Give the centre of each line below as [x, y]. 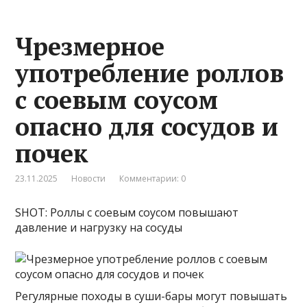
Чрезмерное [90, 46]
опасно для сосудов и [147, 126]
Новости [89, 178]
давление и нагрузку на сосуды [99, 227]
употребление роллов [150, 73]
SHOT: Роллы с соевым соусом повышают [127, 212]
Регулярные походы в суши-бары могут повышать [151, 296]
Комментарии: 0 [153, 178]
